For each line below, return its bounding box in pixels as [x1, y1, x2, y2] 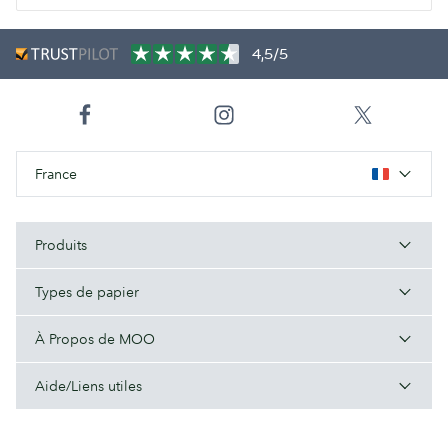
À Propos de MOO [35, 330, 155, 349]
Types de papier [35, 283, 139, 302]
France [35, 165, 77, 184]
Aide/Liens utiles [35, 377, 142, 396]
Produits [35, 236, 87, 255]
